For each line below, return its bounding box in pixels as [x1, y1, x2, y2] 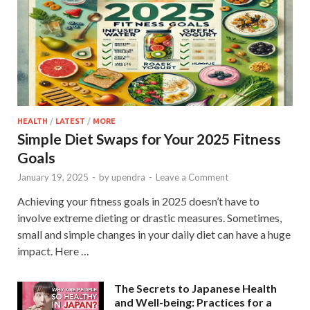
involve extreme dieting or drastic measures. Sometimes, [17, 210, 282, 224]
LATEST [55, 116, 85, 125]
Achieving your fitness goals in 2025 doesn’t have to [17, 194, 259, 208]
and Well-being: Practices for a [114, 295, 272, 309]
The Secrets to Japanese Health [114, 281, 277, 295]
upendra [111, 171, 145, 183]
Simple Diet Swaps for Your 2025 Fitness [17, 129, 281, 147]
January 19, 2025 [17, 171, 89, 183]
